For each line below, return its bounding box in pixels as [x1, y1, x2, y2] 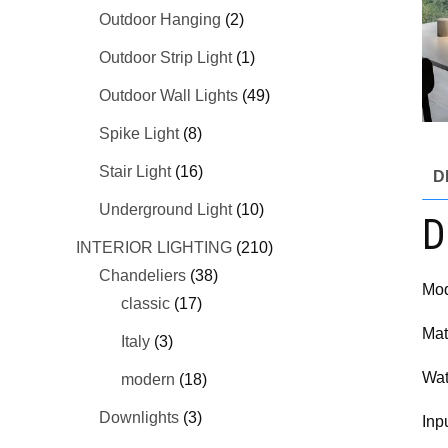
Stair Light [98, 162, 171, 180]
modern [121, 370, 176, 388]
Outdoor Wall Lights [98, 86, 238, 104]
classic [121, 294, 171, 312]
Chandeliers [98, 266, 186, 284]
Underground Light [98, 200, 232, 218]
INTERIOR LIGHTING [76, 238, 233, 256]
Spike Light [98, 124, 179, 142]
